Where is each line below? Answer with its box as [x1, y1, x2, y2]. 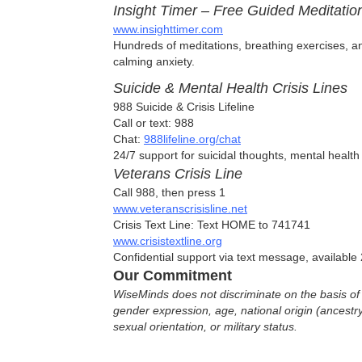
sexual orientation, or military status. [113, 319, 297, 333]
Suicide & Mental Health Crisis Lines [113, 79, 347, 96]
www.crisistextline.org [113, 234, 222, 247]
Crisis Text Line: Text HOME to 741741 [113, 217, 310, 231]
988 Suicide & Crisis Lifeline [113, 99, 255, 113]
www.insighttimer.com [113, 22, 223, 36]
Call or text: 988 [113, 116, 194, 129]
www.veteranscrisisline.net [113, 201, 247, 215]
